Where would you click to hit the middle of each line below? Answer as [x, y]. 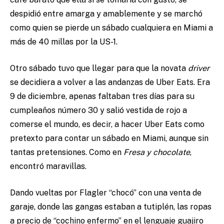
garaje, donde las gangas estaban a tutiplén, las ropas [111, 207]
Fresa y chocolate [157, 152]
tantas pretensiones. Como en [67, 152]
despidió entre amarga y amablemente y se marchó [106, 14]
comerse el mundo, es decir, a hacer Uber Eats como [107, 124]
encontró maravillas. [49, 166]
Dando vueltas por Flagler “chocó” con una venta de [106, 193]
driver [199, 68]
